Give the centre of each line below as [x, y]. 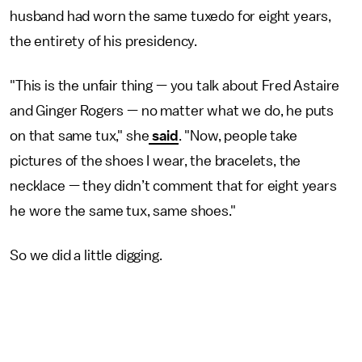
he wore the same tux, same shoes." [123, 211]
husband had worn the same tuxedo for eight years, [171, 16]
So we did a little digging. [86, 255]
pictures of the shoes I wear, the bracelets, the [156, 161]
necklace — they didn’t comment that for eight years [173, 186]
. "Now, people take [238, 136]
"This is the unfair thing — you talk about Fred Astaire [175, 86]
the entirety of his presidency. [104, 41]
